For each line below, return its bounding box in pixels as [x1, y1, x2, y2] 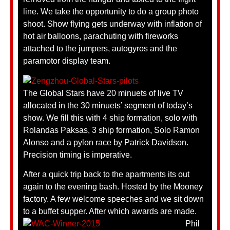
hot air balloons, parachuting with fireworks [23, 32, 178, 41]
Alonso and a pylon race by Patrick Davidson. [23, 138, 188, 147]
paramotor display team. [23, 56, 110, 66]
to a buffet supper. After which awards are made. [23, 206, 197, 216]
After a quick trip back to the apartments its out [23, 169, 189, 179]
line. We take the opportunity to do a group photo [23, 7, 199, 16]
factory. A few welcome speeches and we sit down [23, 194, 204, 203]
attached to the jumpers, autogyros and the [23, 44, 177, 53]
